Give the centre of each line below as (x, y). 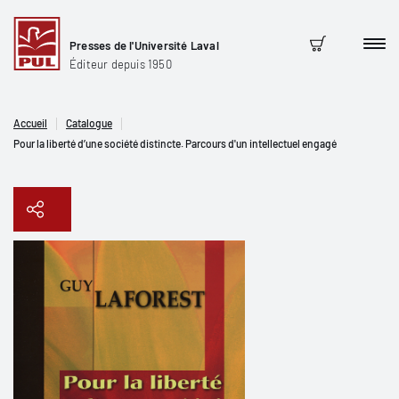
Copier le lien (206, 265)
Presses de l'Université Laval (144, 45)
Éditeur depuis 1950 (121, 64)
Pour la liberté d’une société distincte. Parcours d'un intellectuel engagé (175, 143)
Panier (330, 56)
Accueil (30, 123)
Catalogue (89, 123)
